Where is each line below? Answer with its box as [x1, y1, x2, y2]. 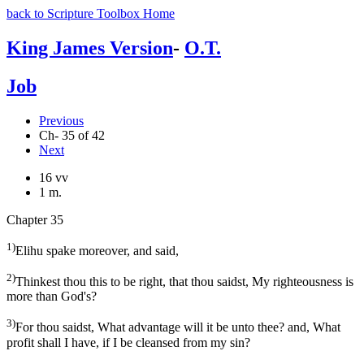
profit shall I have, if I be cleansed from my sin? [6, 335, 250, 349]
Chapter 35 [6, 212, 63, 227]
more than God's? [6, 289, 97, 304]
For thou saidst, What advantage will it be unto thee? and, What [15, 320, 340, 335]
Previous [39, 113, 84, 128]
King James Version [6, 37, 173, 58]
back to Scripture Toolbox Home [6, 6, 175, 20]
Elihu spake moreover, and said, [15, 244, 179, 258]
